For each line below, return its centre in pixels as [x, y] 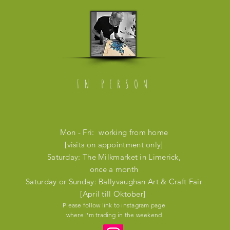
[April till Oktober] [114, 194]
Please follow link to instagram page [114, 205]
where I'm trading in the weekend [114, 215]
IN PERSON [114, 84]
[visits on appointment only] [114, 145]
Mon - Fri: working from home [114, 132]
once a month [114, 169]
